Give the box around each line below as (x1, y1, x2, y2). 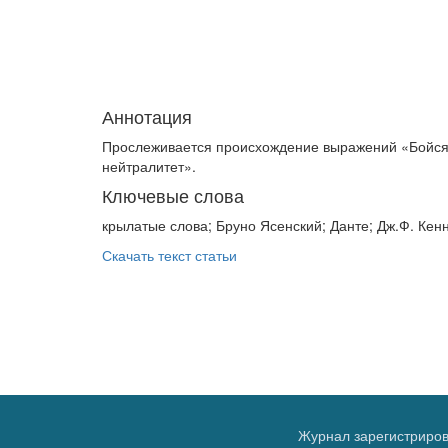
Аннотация (102, 103, 192, 129)
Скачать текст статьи (102, 245, 237, 265)
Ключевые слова (102, 182, 244, 208)
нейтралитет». (102, 156, 196, 176)
